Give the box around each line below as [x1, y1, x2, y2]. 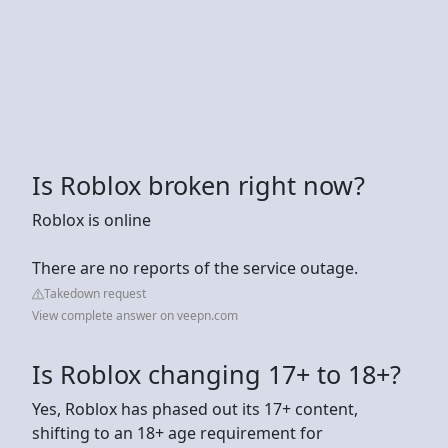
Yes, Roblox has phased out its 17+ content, [32, 397, 358, 420]
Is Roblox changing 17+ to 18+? [32, 356, 401, 391]
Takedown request [44, 284, 146, 302]
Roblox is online [32, 208, 151, 231]
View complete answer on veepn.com [32, 306, 238, 324]
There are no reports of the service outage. [32, 256, 358, 279]
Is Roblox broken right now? [32, 167, 365, 202]
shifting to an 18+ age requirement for [32, 421, 323, 444]
